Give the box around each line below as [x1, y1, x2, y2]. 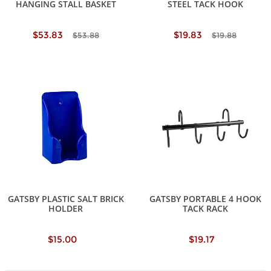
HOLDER [48, 202, 83, 214]
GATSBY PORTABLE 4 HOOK [149, 192, 261, 204]
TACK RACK [182, 202, 228, 214]
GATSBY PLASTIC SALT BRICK [7, 192, 124, 204]
